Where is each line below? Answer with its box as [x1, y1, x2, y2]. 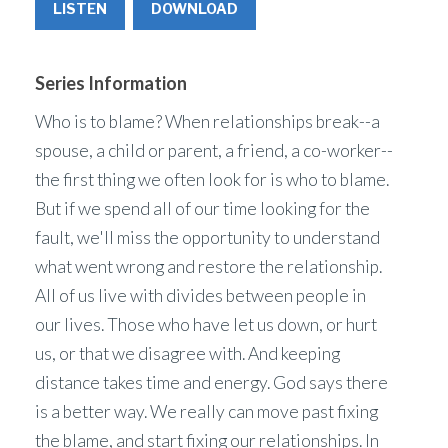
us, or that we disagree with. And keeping [35, 342, 340, 364]
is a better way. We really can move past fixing [35, 400, 378, 422]
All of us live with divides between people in [35, 284, 366, 306]
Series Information [35, 71, 187, 94]
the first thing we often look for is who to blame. [35, 168, 389, 190]
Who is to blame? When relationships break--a [35, 110, 380, 132]
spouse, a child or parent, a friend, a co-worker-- [35, 139, 393, 161]
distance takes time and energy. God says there [35, 371, 388, 393]
